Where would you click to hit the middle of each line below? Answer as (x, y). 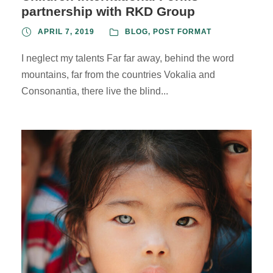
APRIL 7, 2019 (66, 32)
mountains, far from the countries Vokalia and (118, 75)
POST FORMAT (182, 32)
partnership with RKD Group (108, 12)
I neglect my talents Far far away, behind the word (128, 58)
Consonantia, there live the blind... (95, 91)
